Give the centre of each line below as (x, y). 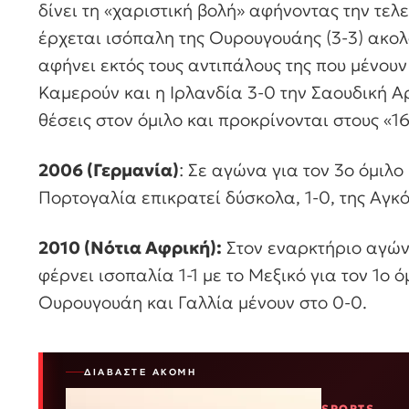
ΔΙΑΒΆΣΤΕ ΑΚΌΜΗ (140, 372)
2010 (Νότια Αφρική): (130, 247)
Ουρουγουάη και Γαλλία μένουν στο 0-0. (203, 302)
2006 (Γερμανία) (109, 170)
